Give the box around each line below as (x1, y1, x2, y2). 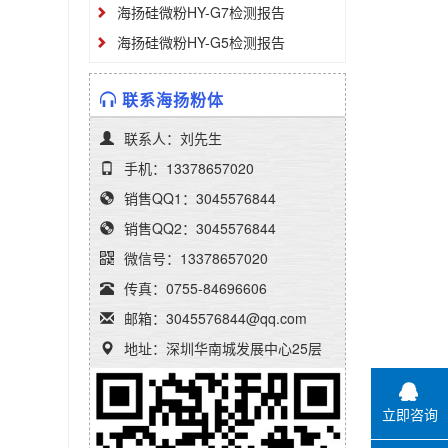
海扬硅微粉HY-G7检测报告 (116, 2, 285, 22)
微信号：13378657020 (123, 248, 268, 268)
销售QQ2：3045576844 (123, 218, 276, 238)
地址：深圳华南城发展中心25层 (123, 338, 322, 358)
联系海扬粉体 (121, 88, 224, 111)
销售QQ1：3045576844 (123, 188, 276, 208)
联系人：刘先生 (123, 128, 222, 148)
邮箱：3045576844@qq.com (123, 308, 307, 328)
